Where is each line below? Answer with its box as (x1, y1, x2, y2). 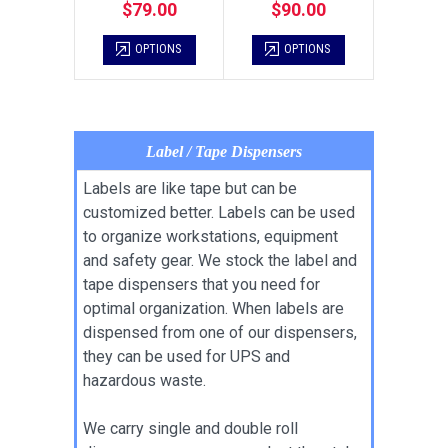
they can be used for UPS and (83, 347, 290, 366)
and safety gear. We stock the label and (83, 251, 357, 270)
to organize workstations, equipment (83, 227, 338, 246)
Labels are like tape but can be (83, 179, 297, 198)
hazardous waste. (83, 371, 206, 390)
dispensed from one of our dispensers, (83, 323, 357, 342)
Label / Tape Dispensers (146, 143, 302, 160)
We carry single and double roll (83, 419, 298, 438)
